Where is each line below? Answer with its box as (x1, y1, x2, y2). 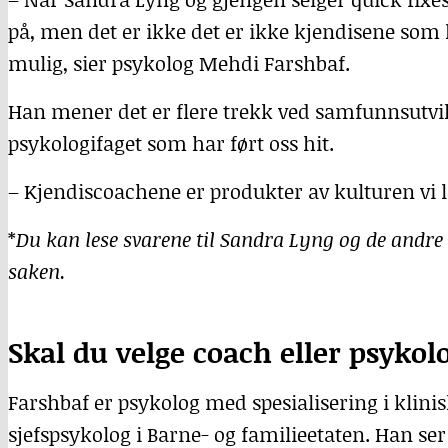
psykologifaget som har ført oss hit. (8, 129, 334, 157)
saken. (8, 257, 66, 285)
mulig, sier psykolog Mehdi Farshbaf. (8, 49, 350, 77)
